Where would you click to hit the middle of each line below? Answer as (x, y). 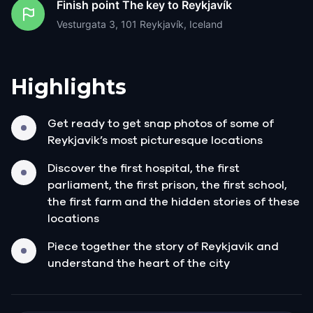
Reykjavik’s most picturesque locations (155, 140)
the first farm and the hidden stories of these (174, 202)
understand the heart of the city (139, 263)
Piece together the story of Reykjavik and (163, 246)
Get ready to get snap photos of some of (161, 123)
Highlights (69, 87)
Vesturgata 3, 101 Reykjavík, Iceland (140, 24)
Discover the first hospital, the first (144, 168)
